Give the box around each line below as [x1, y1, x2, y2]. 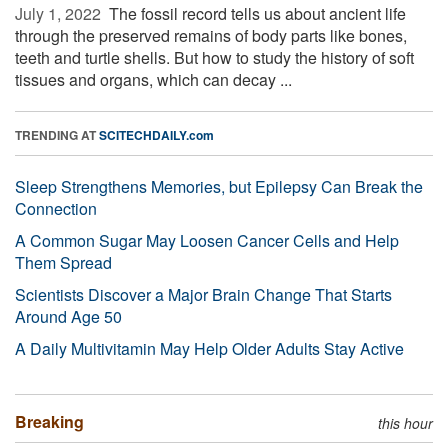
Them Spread [15, 250, 112, 274]
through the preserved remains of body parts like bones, [15, 23, 407, 47]
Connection [15, 196, 97, 220]
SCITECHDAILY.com [99, 125, 214, 144]
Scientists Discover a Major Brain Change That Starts [15, 282, 392, 306]
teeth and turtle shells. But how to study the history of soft [15, 45, 414, 69]
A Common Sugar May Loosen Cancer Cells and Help [15, 228, 399, 252]
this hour [378, 412, 433, 433]
